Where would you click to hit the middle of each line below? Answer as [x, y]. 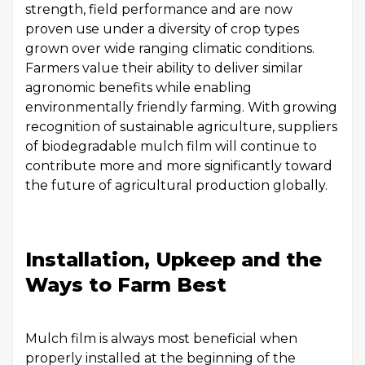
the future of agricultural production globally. [176, 185]
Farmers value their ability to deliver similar [164, 68]
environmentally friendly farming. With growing [181, 107]
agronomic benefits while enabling [139, 88]
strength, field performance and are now [159, 9]
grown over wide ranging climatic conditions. [170, 48]
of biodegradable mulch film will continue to [171, 146]
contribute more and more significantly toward [179, 166]
